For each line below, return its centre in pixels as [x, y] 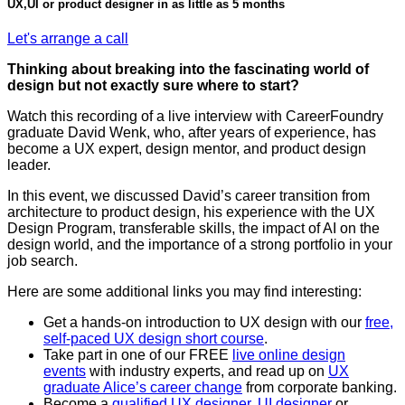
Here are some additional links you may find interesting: [184, 292]
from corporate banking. [320, 388]
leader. [29, 165]
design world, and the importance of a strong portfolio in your [200, 245]
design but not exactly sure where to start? [153, 86]
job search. [42, 261]
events [65, 372]
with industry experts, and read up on [207, 372]
